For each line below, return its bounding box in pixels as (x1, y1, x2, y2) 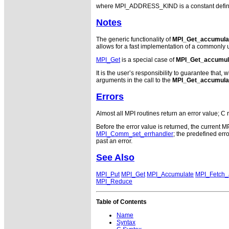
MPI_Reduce (96, 177, 132, 185)
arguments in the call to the (96, 76, 172, 84)
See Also (96, 152, 134, 163)
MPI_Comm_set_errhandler (96, 130, 173, 138)
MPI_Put (96, 170, 120, 178)
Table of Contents (96, 198, 147, 205)
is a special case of (120, 56, 176, 63)
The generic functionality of (96, 35, 172, 43)
